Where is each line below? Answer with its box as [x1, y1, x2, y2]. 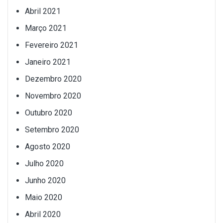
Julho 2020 [25, 159, 64, 169]
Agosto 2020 [25, 142, 70, 152]
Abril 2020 [25, 210, 61, 220]
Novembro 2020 [25, 91, 81, 101]
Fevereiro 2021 [25, 40, 78, 50]
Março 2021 [25, 23, 67, 33]
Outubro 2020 [25, 108, 72, 118]
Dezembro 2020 [25, 74, 82, 84]
